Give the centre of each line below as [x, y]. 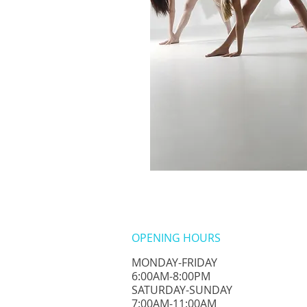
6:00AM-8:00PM [171, 276]
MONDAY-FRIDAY [174, 262]
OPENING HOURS [176, 238]
